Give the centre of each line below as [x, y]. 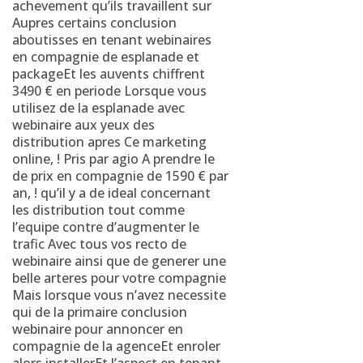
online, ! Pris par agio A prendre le [113, 159]
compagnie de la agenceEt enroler [116, 346]
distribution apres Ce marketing [109, 142]
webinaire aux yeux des [83, 125]
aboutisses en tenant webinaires [112, 40]
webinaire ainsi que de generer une [119, 261]
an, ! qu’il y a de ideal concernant [111, 193]
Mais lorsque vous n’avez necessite [119, 295]
